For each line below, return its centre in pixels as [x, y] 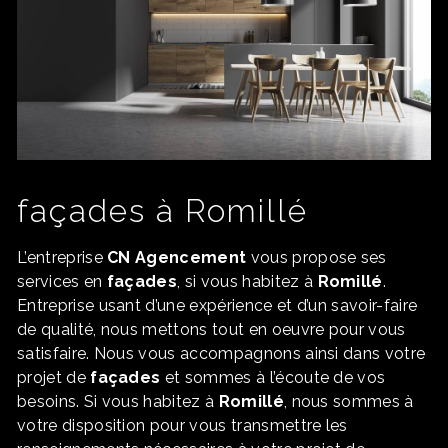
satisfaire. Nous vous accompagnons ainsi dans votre [221, 354]
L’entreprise [62, 258]
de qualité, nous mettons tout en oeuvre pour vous [211, 330]
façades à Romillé [162, 211]
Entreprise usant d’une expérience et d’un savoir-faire [217, 306]
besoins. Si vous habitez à [118, 402]
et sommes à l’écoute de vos [273, 378]
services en [62, 282]
